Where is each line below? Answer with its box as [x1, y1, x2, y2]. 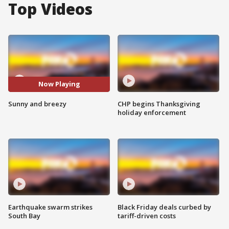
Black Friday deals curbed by [118, 202, 211, 212]
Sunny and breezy [8, 99, 66, 108]
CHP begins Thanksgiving [118, 99, 200, 108]
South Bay [8, 211, 40, 221]
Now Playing [38, 79, 80, 89]
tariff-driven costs [118, 211, 176, 221]
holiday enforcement [118, 107, 186, 117]
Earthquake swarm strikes [8, 202, 93, 212]
